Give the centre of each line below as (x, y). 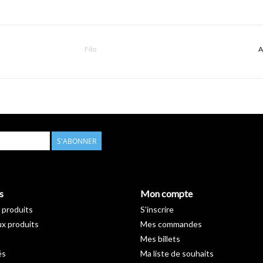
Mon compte (166, 193)
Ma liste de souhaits (177, 253)
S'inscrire (157, 209)
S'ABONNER (77, 141)
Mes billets (160, 238)
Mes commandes (171, 224)
